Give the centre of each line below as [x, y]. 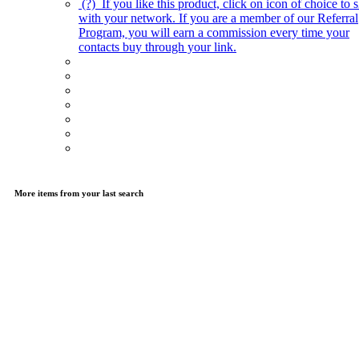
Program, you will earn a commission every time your [214, 32]
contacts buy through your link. [157, 46]
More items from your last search [79, 193]
